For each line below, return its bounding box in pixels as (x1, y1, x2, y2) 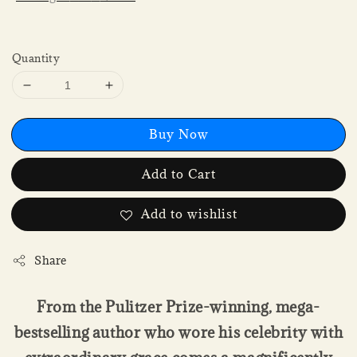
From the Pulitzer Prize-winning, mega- (37, 297, 320, 317)
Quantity (12, 51, 61, 66)
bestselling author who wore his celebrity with (14, 323, 343, 343)
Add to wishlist (140, 206, 237, 222)
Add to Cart (141, 166, 216, 182)
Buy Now (148, 126, 209, 143)
